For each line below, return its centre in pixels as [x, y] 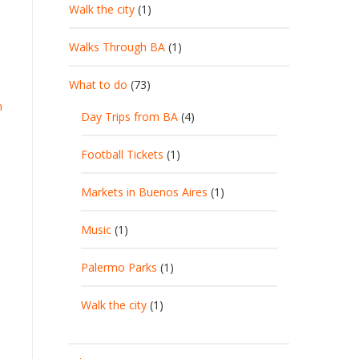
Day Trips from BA [129, 117]
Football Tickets [122, 154]
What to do [98, 85]
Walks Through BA [117, 47]
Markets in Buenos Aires [144, 192]
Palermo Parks [119, 267]
